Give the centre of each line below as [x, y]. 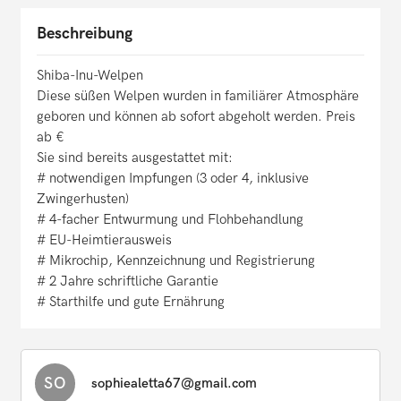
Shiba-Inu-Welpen [90, 76]
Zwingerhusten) [83, 199]
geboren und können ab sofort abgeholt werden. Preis [196, 117]
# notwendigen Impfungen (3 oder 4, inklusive [173, 179]
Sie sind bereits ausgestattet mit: [135, 158]
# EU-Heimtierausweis [104, 240]
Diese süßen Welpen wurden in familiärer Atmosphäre [198, 96]
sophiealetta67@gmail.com [174, 384]
